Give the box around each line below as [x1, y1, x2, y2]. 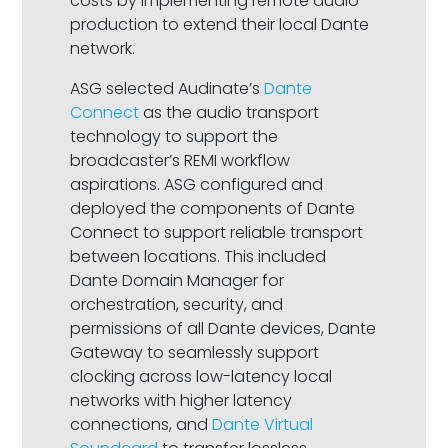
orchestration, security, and [70, 293, 284, 317]
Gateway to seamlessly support [70, 341, 320, 365]
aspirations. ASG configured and [70, 173, 324, 197]
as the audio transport [139, 101, 320, 125]
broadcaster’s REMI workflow [70, 149, 291, 173]
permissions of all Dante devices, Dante [70, 317, 377, 341]
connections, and [70, 413, 213, 437]
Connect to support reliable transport [70, 221, 364, 245]
